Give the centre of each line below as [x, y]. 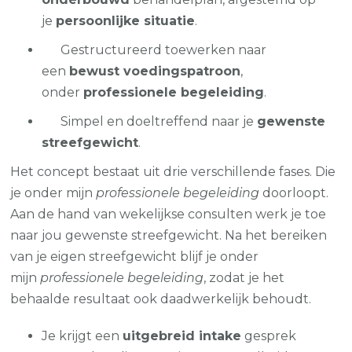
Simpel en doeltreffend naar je [150, 121]
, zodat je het [244, 277]
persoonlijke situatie [126, 20]
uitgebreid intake [182, 335]
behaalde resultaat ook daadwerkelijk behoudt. [161, 299]
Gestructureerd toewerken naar [154, 49]
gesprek [269, 335]
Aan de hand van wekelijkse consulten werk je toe [169, 214]
